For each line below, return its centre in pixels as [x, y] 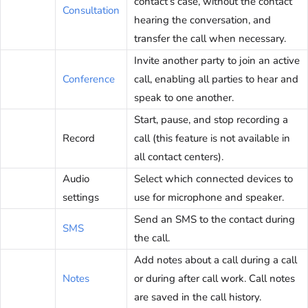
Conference [89, 79]
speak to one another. [184, 98]
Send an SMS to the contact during [214, 220]
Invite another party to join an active [217, 61]
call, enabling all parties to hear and [216, 79]
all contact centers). [179, 157]
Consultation [91, 11]
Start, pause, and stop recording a [211, 120]
